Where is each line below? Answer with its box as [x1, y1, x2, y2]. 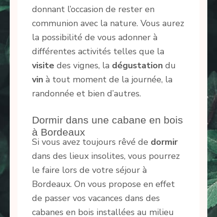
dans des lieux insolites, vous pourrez [32, 150, 180, 162]
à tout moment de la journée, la [43, 74, 172, 86]
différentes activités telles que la [32, 46, 164, 58]
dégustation [112, 60, 163, 72]
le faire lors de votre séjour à [32, 164, 147, 176]
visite [32, 60, 54, 72]
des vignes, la [54, 60, 112, 72]
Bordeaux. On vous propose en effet [32, 178, 175, 190]
